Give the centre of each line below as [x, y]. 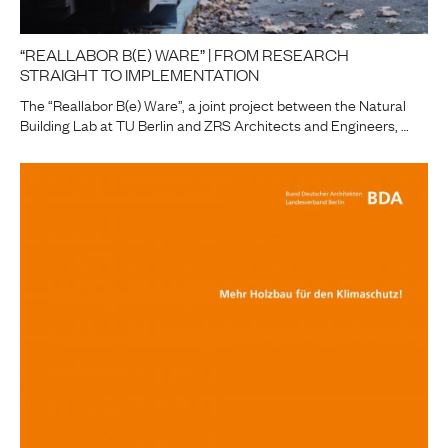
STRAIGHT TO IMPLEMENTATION [139, 73]
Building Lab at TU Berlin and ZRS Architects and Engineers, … [214, 123]
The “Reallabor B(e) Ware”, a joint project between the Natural [213, 103]
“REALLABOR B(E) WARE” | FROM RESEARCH [184, 53]
